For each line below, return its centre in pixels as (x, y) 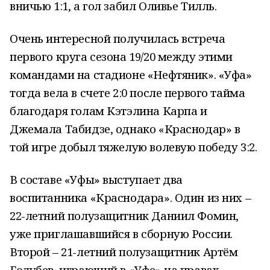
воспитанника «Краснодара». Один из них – (130, 197)
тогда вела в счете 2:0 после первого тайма (127, 93)
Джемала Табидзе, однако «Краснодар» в (125, 129)
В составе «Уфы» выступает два (96, 179)
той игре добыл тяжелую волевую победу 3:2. (133, 147)
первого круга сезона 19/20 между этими (121, 56)
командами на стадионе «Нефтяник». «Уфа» (131, 74)
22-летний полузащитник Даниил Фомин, (124, 215)
